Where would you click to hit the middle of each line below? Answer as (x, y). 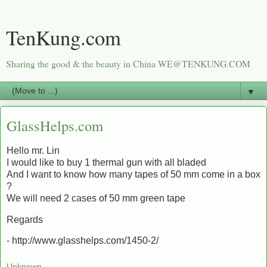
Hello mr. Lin (33, 150)
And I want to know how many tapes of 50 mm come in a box (133, 174)
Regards (25, 219)
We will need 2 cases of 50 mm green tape (96, 198)
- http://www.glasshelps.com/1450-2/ (83, 241)
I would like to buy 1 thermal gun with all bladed (106, 162)
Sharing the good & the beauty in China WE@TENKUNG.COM (128, 63)
